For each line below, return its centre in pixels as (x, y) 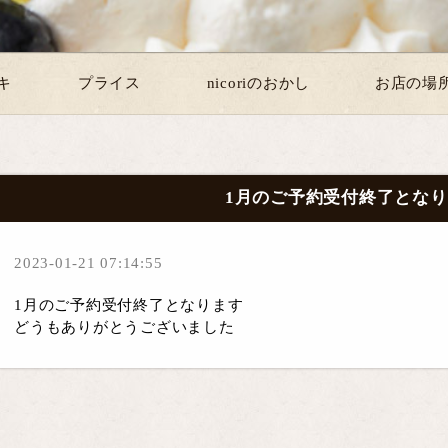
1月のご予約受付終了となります (129, 304)
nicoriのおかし (258, 83)
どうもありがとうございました (124, 326)
